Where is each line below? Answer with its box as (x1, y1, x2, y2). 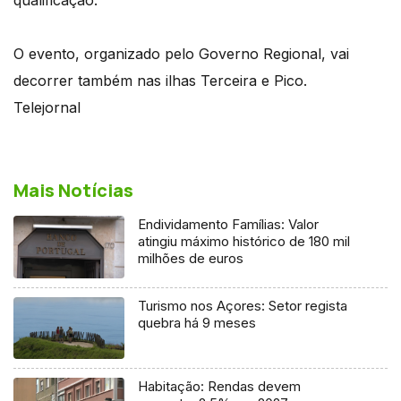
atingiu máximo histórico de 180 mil (138, 232, 351, 250)
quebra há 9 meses (138, 313, 257, 331)
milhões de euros (138, 249, 244, 267)
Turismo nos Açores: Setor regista (138, 296, 348, 314)
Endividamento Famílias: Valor (138, 215, 320, 233)
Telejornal (13, 98, 81, 116)
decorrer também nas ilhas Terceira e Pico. (13, 71, 307, 90)
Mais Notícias (13, 177, 133, 202)
